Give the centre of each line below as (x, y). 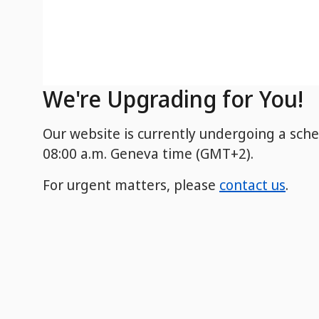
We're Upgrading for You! (173, 99)
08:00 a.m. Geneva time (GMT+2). (148, 153)
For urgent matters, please (131, 185)
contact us (252, 185)
